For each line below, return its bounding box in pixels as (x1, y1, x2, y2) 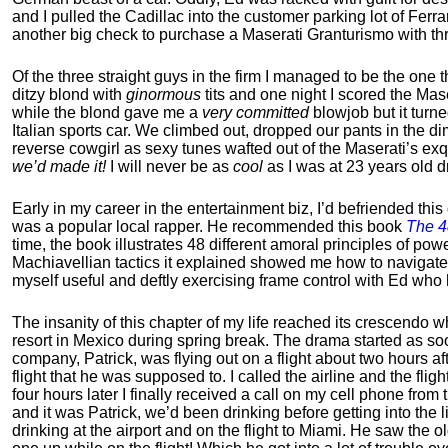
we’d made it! (12, 158, 106, 175)
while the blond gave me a (12, 104, 202, 121)
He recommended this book (207, 218, 406, 235)
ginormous (126, 86, 201, 103)
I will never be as (106, 158, 233, 175)
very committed (202, 104, 309, 121)
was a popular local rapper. (12, 218, 207, 235)
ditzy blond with (12, 86, 126, 103)
